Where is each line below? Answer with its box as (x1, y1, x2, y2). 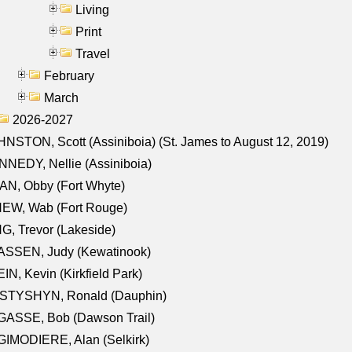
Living (75, 2, 109, 16)
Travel (75, 46, 110, 60)
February (44, 68, 94, 82)
